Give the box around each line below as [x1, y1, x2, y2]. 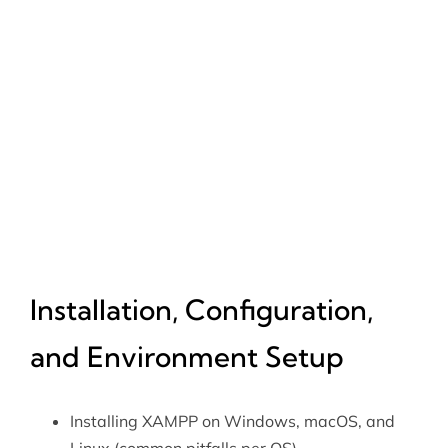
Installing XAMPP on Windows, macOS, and [69, 411, 395, 432]
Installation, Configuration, [29, 292, 373, 328]
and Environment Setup [29, 339, 344, 375]
